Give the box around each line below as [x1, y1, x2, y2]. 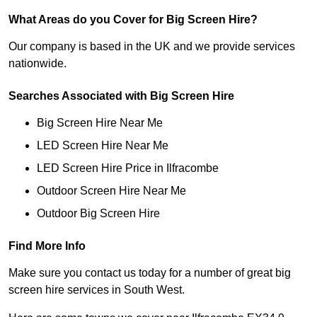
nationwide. [8, 57, 67, 70]
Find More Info [8, 240, 86, 253]
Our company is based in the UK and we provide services [8, 40, 295, 53]
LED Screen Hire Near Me [37, 139, 168, 152]
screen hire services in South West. [8, 284, 185, 296]
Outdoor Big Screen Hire [37, 207, 160, 220]
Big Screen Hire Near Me [37, 117, 163, 129]
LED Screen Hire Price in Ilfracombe [37, 162, 219, 175]
